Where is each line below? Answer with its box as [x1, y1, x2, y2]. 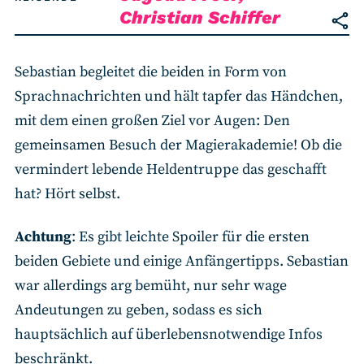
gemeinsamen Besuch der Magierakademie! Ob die [15, 136, 342, 154]
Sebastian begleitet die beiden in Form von [15, 63, 287, 81]
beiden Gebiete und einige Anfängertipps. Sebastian [15, 251, 349, 271]
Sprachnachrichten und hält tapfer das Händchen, [15, 87, 343, 106]
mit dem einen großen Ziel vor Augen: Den [15, 111, 290, 130]
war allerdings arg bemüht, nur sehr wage [15, 275, 287, 295]
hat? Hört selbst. [15, 184, 120, 203]
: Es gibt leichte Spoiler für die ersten [71, 227, 310, 246]
